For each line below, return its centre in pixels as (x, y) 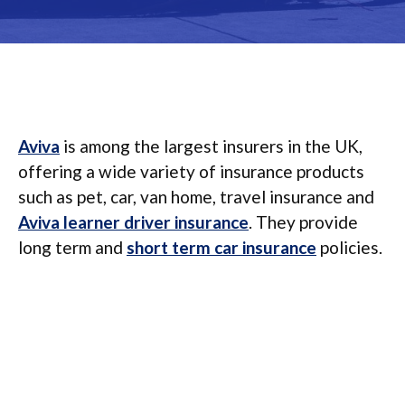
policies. (349, 247)
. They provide (303, 222)
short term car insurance (221, 247)
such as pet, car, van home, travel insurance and (196, 197)
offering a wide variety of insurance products (191, 171)
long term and (72, 247)
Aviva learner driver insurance (133, 222)
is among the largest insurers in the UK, (211, 146)
